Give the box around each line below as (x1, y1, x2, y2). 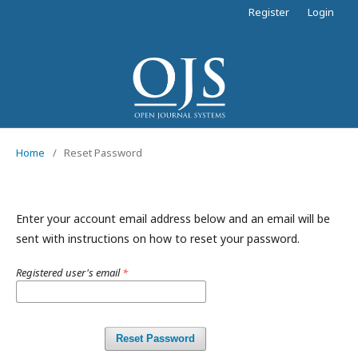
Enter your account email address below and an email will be (16, 211, 330, 226)
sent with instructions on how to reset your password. (16, 231, 300, 246)
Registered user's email (16, 265, 122, 280)
